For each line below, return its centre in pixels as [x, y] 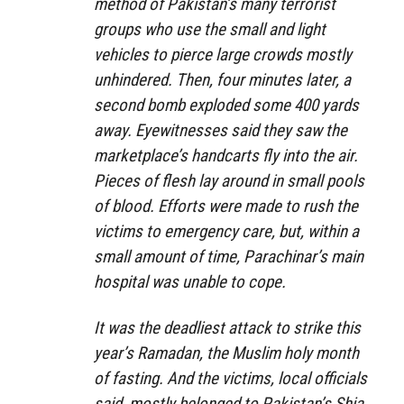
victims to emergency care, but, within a [226, 232]
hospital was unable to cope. [190, 282]
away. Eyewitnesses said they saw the [220, 131]
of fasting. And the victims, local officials [230, 378]
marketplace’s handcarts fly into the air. [226, 156]
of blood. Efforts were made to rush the [226, 207]
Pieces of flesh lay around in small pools [229, 181]
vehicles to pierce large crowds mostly [223, 55]
